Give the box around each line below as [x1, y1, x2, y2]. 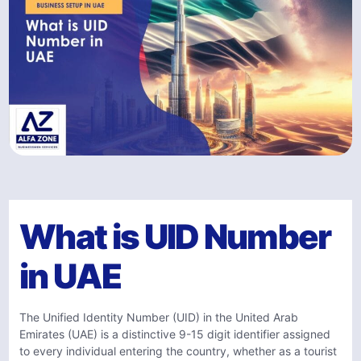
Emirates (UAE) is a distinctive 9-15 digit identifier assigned [19, 327, 330, 341]
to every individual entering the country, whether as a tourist [19, 344, 337, 358]
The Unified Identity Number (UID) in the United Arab [19, 310, 298, 324]
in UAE [19, 255, 121, 297]
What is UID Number [19, 216, 331, 257]
